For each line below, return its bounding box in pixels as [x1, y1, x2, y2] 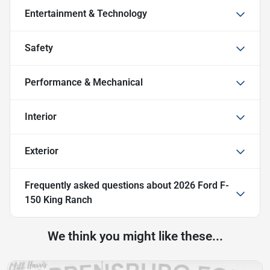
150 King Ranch [25, 193, 92, 206]
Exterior [25, 145, 58, 157]
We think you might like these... [47, 228, 223, 243]
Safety [25, 42, 53, 54]
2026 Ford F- [174, 179, 229, 191]
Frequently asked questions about [25, 179, 174, 191]
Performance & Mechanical [25, 76, 143, 88]
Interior [25, 110, 57, 122]
